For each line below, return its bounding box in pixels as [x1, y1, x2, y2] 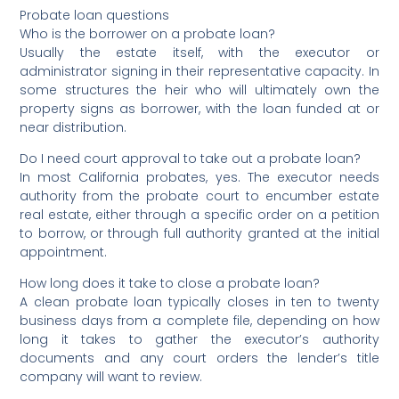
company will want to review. [20, 367, 203, 386]
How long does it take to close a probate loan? [20, 273, 321, 292]
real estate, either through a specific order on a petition [20, 205, 379, 224]
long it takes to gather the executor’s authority [20, 330, 379, 348]
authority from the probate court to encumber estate [20, 186, 379, 205]
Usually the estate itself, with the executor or [20, 43, 379, 61]
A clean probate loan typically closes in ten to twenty [20, 292, 379, 311]
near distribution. [20, 118, 127, 136]
